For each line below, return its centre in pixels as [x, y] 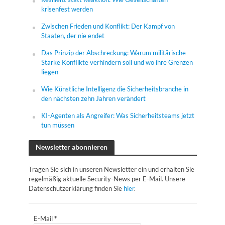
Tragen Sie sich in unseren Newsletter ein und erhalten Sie [111, 170]
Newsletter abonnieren [71, 147]
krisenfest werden [67, 9]
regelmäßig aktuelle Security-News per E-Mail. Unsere [107, 179]
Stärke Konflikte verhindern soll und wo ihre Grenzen [117, 63]
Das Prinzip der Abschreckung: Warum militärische [113, 53]
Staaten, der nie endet [73, 36]
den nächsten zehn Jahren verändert [93, 99]
